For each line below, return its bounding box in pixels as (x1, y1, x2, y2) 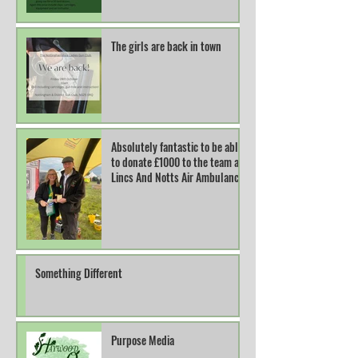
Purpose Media (111, 331, 174, 348)
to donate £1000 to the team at (111, 153, 243, 170)
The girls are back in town (111, 37, 221, 54)
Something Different (35, 264, 122, 281)
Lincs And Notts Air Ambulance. (111, 168, 246, 185)
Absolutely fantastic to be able (111, 137, 243, 155)
